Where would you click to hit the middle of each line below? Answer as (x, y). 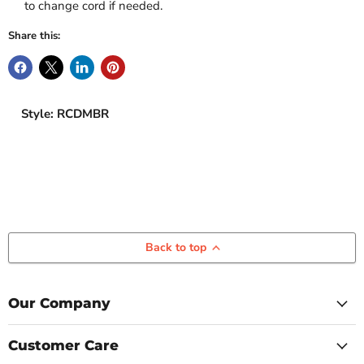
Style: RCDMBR (65, 114)
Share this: (34, 36)
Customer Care (63, 346)
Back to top (175, 248)
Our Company (59, 303)
